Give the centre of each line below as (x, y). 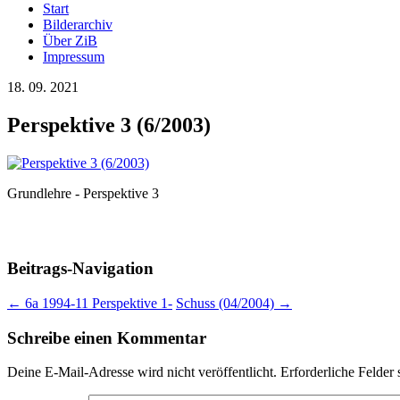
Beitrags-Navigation (80, 269)
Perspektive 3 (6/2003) (109, 125)
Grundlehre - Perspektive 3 (83, 193)
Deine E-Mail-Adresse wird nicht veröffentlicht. (142, 372)
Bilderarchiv (78, 24)
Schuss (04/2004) (227, 303)
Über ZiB (70, 40)
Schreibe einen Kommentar (107, 337)
